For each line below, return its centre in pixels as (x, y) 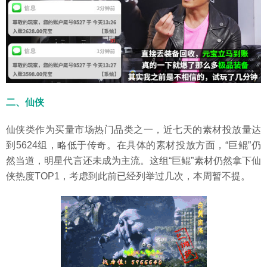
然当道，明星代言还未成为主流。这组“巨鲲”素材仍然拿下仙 (133, 161)
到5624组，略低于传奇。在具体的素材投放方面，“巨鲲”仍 (133, 145)
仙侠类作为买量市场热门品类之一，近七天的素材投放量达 (133, 130)
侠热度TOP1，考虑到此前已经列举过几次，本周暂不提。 (128, 176)
